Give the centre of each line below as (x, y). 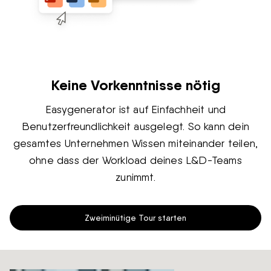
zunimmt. (135, 177)
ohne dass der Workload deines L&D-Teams (135, 160)
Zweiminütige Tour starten (135, 217)
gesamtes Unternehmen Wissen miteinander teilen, (135, 143)
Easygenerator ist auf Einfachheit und (135, 109)
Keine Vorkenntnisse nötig (135, 85)
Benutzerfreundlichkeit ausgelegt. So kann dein (135, 126)
